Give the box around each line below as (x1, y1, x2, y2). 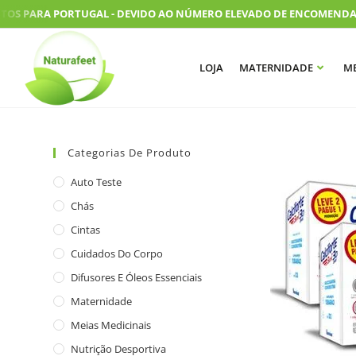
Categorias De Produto (68, 145, 192, 160)
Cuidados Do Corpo (71, 246, 164, 261)
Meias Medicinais (71, 318, 152, 332)
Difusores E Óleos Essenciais (71, 270, 203, 284)
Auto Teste (71, 175, 122, 189)
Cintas (71, 222, 101, 237)
